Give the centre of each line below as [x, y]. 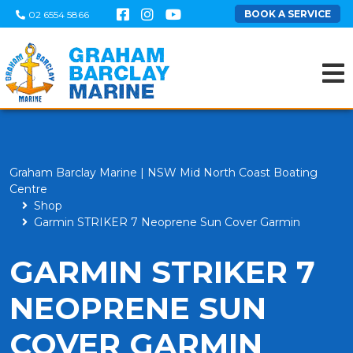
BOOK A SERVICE [288, 14]
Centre [28, 189]
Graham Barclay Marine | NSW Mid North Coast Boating [163, 173]
